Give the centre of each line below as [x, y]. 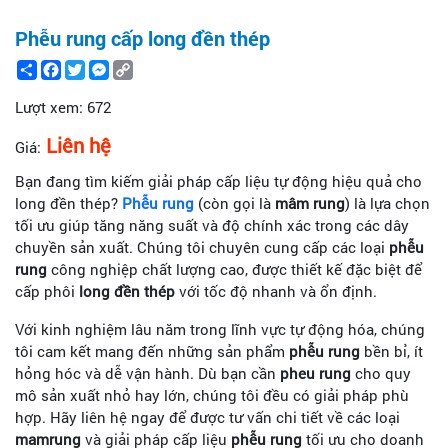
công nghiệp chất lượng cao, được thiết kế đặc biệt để [234, 269]
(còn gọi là [234, 203]
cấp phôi [47, 291]
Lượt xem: [49, 107]
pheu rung [315, 373]
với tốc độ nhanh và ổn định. [276, 291]
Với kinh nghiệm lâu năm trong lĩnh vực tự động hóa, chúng [220, 329]
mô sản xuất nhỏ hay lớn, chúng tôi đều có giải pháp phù [212, 395]
